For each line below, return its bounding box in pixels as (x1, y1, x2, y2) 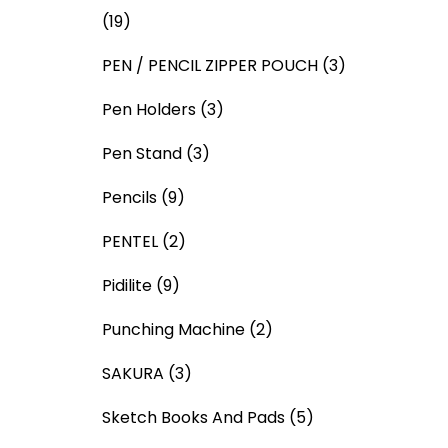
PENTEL (102, 230, 158, 253)
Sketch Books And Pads (102, 406, 285, 429)
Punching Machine (102, 318, 245, 341)
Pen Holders (102, 98, 196, 121)
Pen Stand (102, 142, 182, 165)
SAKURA (102, 362, 164, 385)
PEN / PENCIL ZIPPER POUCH (102, 54, 318, 77)
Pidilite (102, 274, 152, 297)
